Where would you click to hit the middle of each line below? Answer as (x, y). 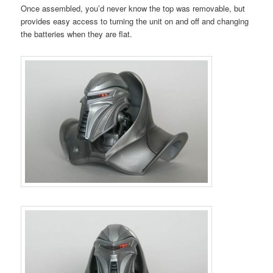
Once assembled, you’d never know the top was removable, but (133, 8)
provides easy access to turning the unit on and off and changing (135, 21)
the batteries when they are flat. (77, 34)
